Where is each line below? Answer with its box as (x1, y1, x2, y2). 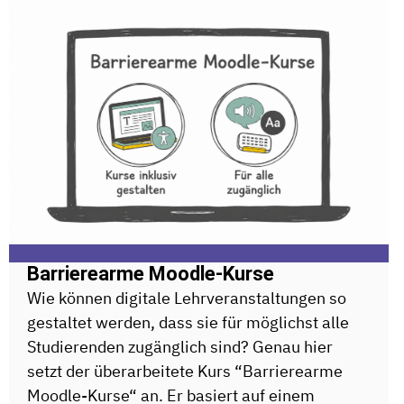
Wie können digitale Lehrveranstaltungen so (27, 288, 346, 308)
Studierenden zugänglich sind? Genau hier (27, 336, 333, 357)
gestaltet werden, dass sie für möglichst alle (27, 312, 349, 333)
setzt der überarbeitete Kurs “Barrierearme (27, 361, 343, 381)
